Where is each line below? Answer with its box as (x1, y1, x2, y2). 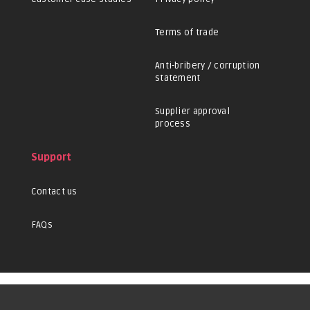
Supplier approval (154, 106, 230, 118)
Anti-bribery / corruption (154, 60, 260, 72)
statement (154, 73, 201, 84)
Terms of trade (154, 27, 219, 39)
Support (30, 152, 71, 164)
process (154, 118, 191, 130)
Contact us (30, 186, 77, 198)
